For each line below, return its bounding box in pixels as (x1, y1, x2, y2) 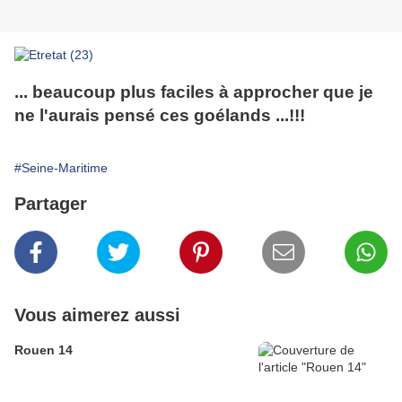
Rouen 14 (14, 343, 73, 358)
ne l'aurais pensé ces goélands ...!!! (14, 106, 305, 126)
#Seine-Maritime (14, 161, 108, 176)
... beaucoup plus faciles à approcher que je (14, 83, 373, 102)
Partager (14, 194, 87, 214)
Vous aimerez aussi (14, 305, 180, 326)
